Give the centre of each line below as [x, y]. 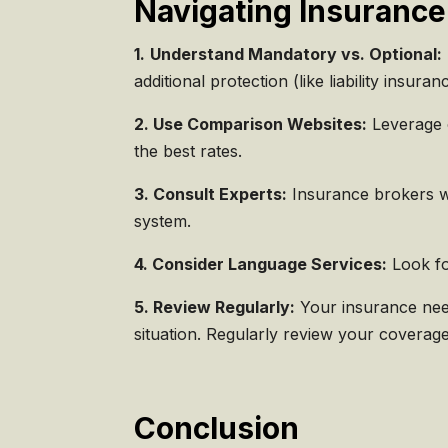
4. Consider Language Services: [261, 263]
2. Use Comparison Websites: [251, 123]
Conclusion [217, 427]
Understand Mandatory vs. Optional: [296, 53]
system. [163, 220]
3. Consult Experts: [211, 193]
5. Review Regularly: [215, 306]
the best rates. [188, 150]
